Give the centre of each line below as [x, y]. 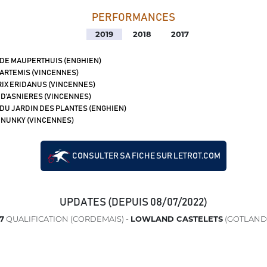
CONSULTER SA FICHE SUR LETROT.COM [145, 156]
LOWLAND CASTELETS [176, 219]
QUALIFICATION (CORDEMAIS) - [67, 219]
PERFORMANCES [133, 18]
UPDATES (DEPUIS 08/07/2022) [133, 203]
